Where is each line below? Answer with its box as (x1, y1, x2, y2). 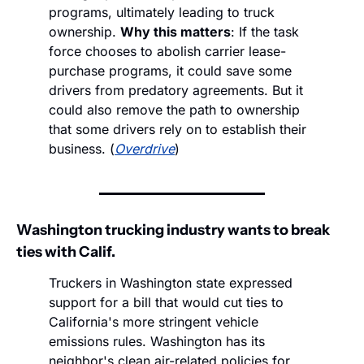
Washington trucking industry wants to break (16, 221, 330, 240)
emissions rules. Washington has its (49, 333, 265, 350)
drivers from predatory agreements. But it (49, 82, 303, 99)
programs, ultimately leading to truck (49, 4, 275, 21)
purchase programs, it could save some (49, 63, 292, 80)
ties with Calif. (16, 243, 115, 262)
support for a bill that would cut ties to (49, 294, 284, 311)
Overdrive (115, 141, 175, 158)
